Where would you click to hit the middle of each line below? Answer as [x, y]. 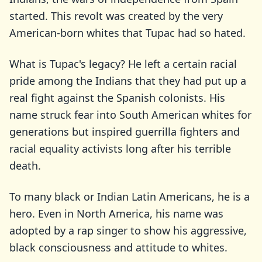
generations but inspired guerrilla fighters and [125, 132]
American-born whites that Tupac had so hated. [127, 33]
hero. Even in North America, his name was [116, 213]
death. [25, 166]
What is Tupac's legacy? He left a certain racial [123, 64]
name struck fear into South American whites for [130, 115]
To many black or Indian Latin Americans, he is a [130, 196]
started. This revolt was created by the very [116, 16]
